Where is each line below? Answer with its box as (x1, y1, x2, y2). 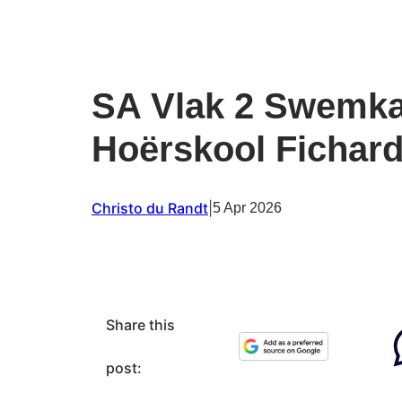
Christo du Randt (92, 198, 208, 217)
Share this (106, 315, 175, 334)
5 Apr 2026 (213, 199, 282, 215)
